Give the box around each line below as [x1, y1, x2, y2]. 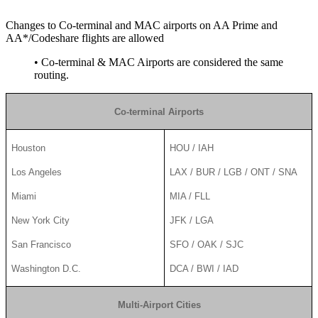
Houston [11, 142, 46, 153]
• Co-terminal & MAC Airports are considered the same [34, 55, 283, 68]
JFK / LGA [170, 214, 214, 226]
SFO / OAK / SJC [170, 238, 244, 250]
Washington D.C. [11, 263, 82, 274]
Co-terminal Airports [114, 106, 204, 117]
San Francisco [11, 238, 72, 250]
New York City [11, 214, 70, 226]
